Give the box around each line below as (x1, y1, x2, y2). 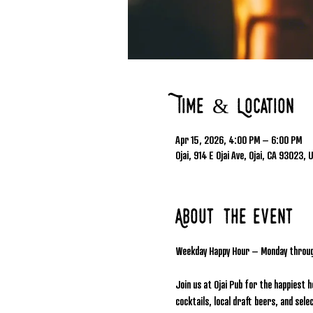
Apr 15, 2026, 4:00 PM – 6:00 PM (175, 133, 302, 146)
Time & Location (175, 97, 294, 119)
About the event (175, 208, 293, 229)
